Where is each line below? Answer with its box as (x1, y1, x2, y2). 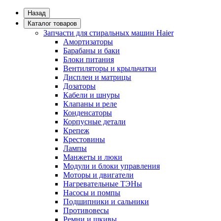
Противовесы (63, 206, 109, 215)
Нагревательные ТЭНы (63, 180, 142, 188)
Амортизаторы (63, 37, 113, 46)
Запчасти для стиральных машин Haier (43, 29, 174, 37)
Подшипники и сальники (63, 197, 149, 206)
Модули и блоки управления (63, 162, 160, 170)
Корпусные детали (63, 117, 126, 126)
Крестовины (63, 135, 105, 144)
